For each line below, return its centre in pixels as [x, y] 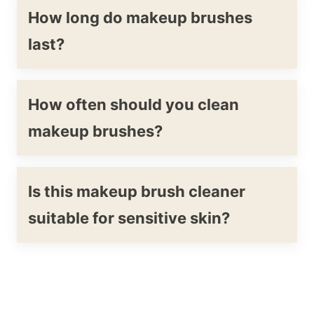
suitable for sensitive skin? [129, 218]
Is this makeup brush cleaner [137, 191]
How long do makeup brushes [140, 17]
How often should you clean [134, 104]
